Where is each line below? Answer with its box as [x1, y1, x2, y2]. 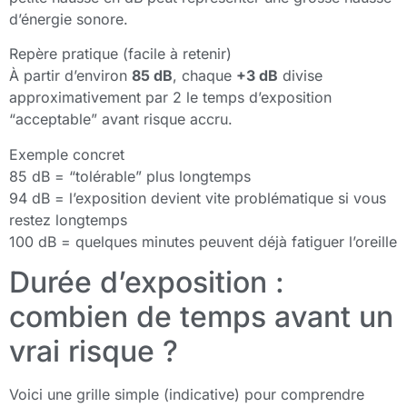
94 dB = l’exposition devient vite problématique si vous [9, 188, 386, 207]
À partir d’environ [9, 66, 132, 85]
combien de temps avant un [9, 298, 393, 334]
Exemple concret [9, 144, 124, 164]
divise [278, 66, 323, 85]
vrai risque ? [9, 333, 178, 369]
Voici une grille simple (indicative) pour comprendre [9, 384, 364, 403]
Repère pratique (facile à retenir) [9, 45, 232, 64]
